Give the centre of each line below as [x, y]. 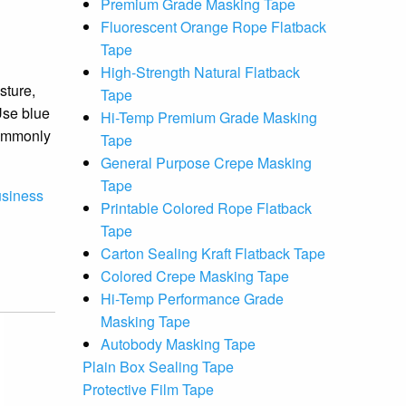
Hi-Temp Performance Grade [192, 299]
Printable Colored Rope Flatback [206, 208]
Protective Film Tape [148, 389]
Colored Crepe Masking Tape [195, 276]
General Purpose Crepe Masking [206, 163]
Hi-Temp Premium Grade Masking [209, 117]
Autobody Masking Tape [178, 344]
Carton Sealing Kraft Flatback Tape [213, 253]
